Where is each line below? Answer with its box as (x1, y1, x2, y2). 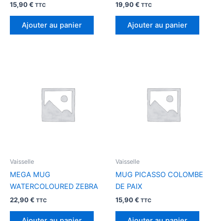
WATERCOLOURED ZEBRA (10, 182, 98, 191)
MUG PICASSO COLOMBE (115, 170, 203, 179)
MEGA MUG (10, 170, 50, 179)
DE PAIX (115, 182, 142, 191)
